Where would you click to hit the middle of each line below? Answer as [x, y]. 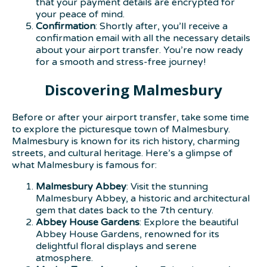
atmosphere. [64, 258]
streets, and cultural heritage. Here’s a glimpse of [122, 153]
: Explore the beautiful [189, 222]
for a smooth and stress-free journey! [121, 62]
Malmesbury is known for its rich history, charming [126, 141]
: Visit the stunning [167, 186]
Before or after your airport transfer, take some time [131, 117]
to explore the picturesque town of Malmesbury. [121, 129]
